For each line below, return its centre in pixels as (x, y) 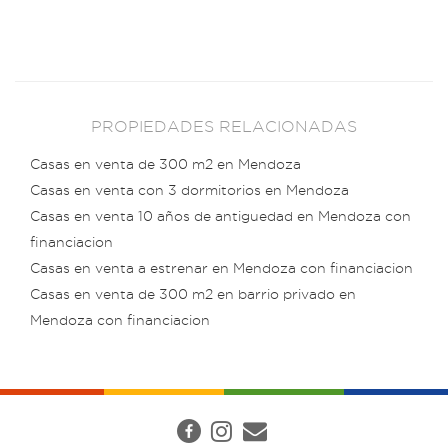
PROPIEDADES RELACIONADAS (224, 126)
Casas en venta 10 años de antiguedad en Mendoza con (220, 216)
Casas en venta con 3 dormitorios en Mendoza (189, 190)
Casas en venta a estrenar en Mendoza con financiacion (221, 268)
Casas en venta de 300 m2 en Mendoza (165, 164)
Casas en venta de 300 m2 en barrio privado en (193, 294)
